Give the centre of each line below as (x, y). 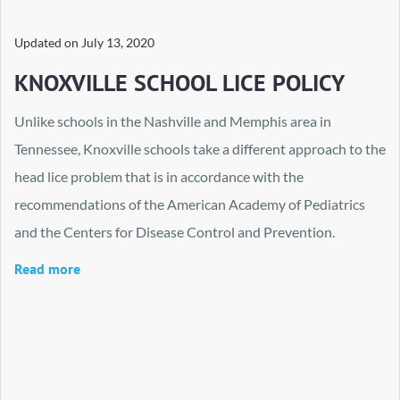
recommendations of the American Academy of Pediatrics (190, 204)
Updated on (48, 42)
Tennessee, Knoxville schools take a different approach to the (200, 148)
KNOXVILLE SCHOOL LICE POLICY (179, 82)
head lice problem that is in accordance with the (159, 176)
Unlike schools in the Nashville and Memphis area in (173, 121)
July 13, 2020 (118, 42)
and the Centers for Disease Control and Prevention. (175, 231)
